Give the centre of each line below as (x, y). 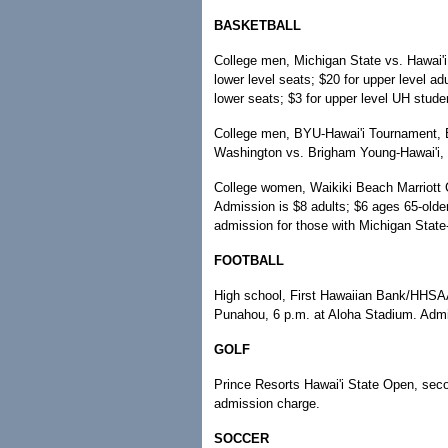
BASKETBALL (257, 25)
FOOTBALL (249, 260)
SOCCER (241, 438)
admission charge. (267, 403)
